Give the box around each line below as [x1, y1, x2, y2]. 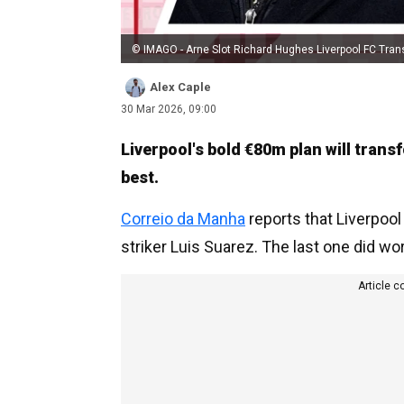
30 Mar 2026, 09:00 [121, 102, 216, 115]
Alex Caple [150, 79, 211, 94]
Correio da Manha [121, 208, 245, 228]
